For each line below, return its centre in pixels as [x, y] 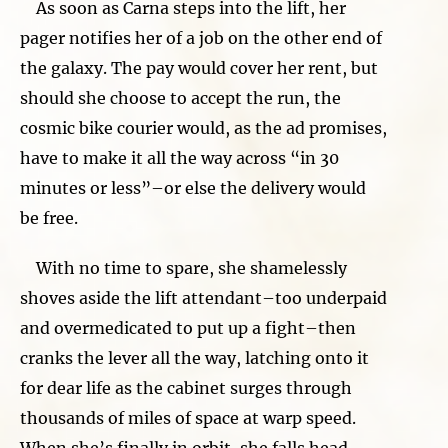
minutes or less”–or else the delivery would [193, 187]
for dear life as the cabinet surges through [186, 387]
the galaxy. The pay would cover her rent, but [199, 67]
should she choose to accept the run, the [180, 97]
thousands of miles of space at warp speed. [188, 417]
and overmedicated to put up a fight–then [188, 327]
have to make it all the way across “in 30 [179, 157]
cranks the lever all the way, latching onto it [194, 357]
